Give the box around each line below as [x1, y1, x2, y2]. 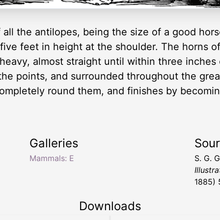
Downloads [79, 198, 141, 213]
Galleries [29, 136, 79, 150]
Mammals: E [29, 153, 74, 163]
